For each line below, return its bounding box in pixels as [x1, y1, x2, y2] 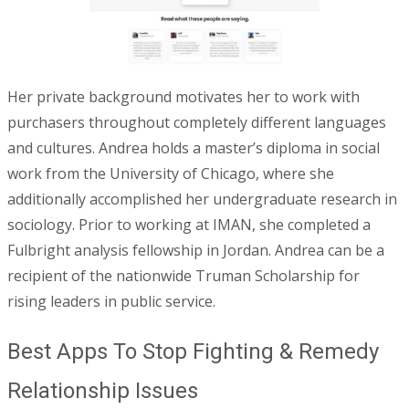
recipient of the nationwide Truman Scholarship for [7, 265, 360, 286]
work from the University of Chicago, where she [7, 163, 334, 184]
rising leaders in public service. [7, 290, 215, 311]
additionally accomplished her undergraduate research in [7, 188, 397, 209]
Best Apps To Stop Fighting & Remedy [7, 338, 379, 364]
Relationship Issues [7, 377, 198, 404]
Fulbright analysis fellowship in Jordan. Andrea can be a [7, 239, 384, 260]
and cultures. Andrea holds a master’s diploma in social [7, 137, 380, 158]
